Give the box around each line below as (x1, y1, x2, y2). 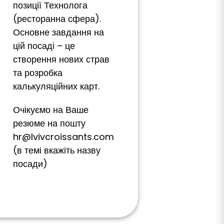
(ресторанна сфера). (13, 12, 101, 25)
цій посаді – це (13, 39, 75, 52)
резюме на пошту (13, 117, 85, 129)
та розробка (13, 66, 62, 79)
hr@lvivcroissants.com (13, 130, 114, 143)
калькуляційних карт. (13, 80, 99, 92)
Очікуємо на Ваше (13, 103, 88, 116)
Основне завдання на (13, 26, 104, 38)
